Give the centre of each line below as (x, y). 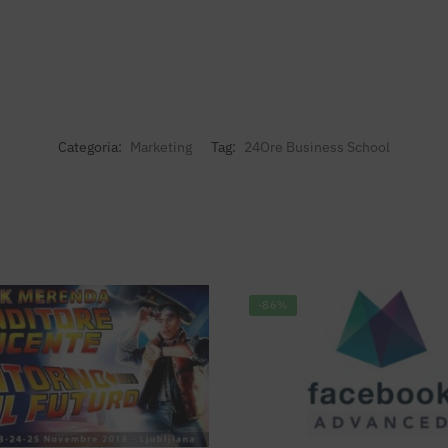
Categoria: (91, 146)
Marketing (161, 146)
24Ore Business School (317, 146)
